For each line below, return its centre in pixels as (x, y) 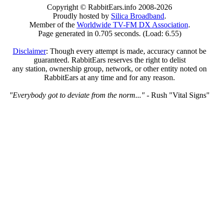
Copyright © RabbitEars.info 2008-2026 (109, 7)
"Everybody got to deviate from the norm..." (77, 95)
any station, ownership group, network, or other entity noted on (109, 68)
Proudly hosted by (82, 16)
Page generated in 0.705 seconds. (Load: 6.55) (109, 33)
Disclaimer (29, 51)
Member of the (53, 24)
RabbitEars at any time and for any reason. (109, 77)
